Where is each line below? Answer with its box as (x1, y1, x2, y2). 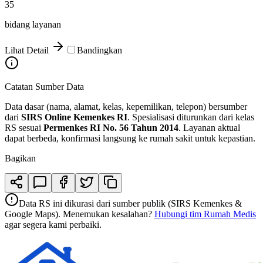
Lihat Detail (5, 45, 51, 56)
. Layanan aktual (178, 123, 240, 133)
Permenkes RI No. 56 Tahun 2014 (43, 123, 178, 133)
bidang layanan (5, 19, 61, 30)
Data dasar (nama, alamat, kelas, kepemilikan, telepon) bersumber (5, 102, 247, 112)
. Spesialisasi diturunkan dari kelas (127, 112, 254, 123)
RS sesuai (5, 123, 43, 133)
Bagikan (5, 153, 36, 164)
